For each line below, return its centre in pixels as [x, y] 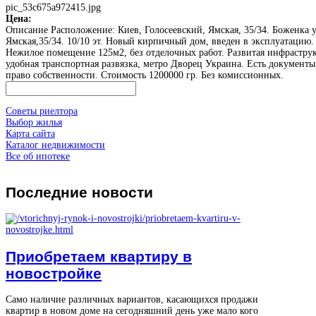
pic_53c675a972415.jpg [53, 7]
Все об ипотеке [38, 156]
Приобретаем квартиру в [99, 256]
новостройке [54, 273]
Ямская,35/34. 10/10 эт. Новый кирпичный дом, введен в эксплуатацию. [160, 41]
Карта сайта [30, 133]
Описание [27, 30]
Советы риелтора [42, 111]
